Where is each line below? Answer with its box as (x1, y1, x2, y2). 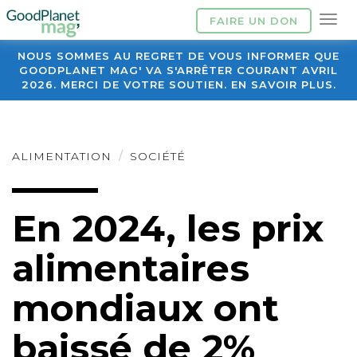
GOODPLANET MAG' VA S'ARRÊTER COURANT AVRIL (19, 64, 338, 76)
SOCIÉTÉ (130, 149, 186, 163)
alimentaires (12, 245, 249, 291)
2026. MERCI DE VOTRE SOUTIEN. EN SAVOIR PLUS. (21, 78, 336, 91)
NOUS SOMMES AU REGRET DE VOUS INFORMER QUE (18, 49, 339, 62)
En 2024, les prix (12, 206, 324, 251)
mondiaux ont (12, 285, 279, 331)
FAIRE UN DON (210, 14, 298, 27)
